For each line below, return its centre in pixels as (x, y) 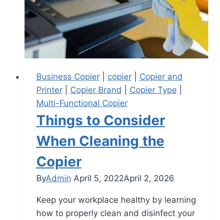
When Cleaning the (100, 141)
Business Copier (68, 77)
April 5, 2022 (98, 179)
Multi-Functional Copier (82, 103)
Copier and (161, 77)
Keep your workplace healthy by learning (116, 200)
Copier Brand (96, 90)
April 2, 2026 (149, 179)
